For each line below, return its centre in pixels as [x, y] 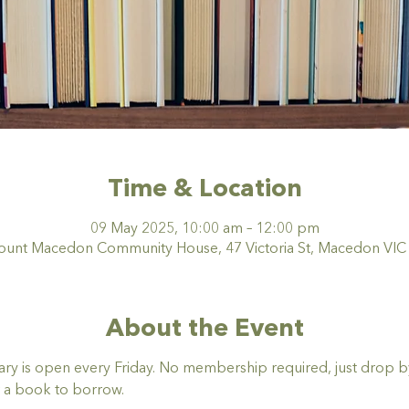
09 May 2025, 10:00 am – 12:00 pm [204, 229]
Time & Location [204, 190]
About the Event [204, 330]
